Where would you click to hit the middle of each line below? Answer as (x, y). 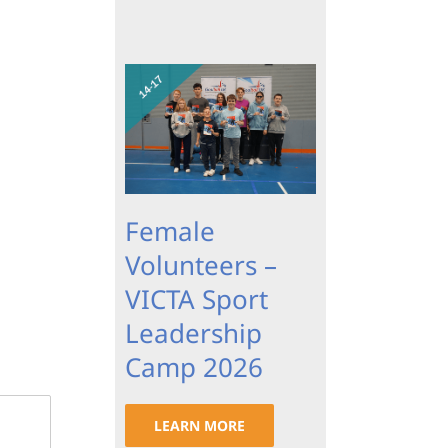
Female (169, 231)
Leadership (193, 333)
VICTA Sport (196, 299)
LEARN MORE (199, 426)
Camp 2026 (193, 367)
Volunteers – (200, 265)
